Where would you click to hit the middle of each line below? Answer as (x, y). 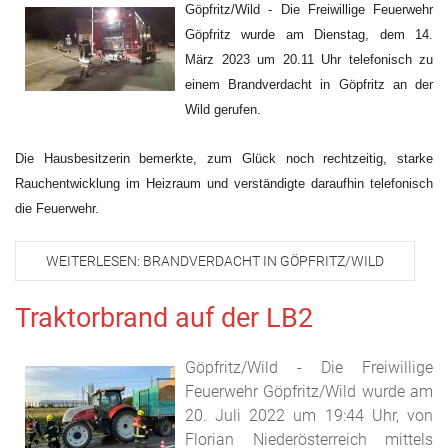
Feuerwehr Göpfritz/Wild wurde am (309, 391)
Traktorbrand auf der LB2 (164, 318)
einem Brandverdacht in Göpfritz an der (309, 84)
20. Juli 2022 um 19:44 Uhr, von (309, 415)
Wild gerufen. (223, 109)
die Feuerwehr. (57, 208)
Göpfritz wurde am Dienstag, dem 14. (309, 34)
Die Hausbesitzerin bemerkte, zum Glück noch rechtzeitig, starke (224, 158)
